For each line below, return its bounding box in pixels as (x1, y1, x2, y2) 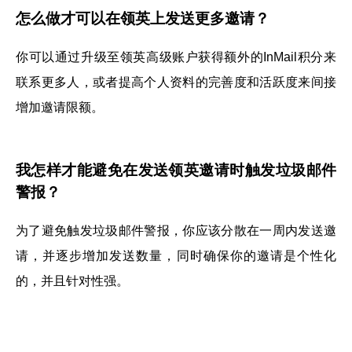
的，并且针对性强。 (16, 274, 129, 288)
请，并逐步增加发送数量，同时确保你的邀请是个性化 (16, 249, 336, 262)
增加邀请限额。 (16, 100, 104, 114)
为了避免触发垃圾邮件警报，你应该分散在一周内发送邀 (16, 224, 336, 237)
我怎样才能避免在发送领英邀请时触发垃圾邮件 (16, 162, 336, 179)
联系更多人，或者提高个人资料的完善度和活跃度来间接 (16, 75, 336, 89)
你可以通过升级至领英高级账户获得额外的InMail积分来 (16, 49, 336, 64)
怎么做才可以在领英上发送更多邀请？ (16, 9, 269, 27)
